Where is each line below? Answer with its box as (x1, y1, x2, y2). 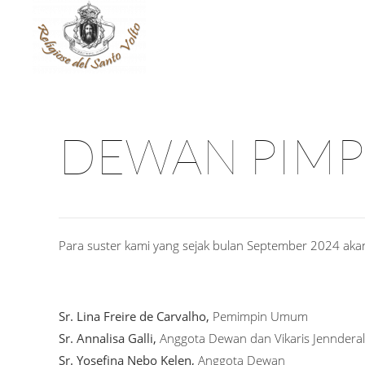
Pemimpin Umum (209, 308, 308, 324)
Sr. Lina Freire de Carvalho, (59, 308, 209, 324)
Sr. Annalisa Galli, (59, 330, 160, 346)
